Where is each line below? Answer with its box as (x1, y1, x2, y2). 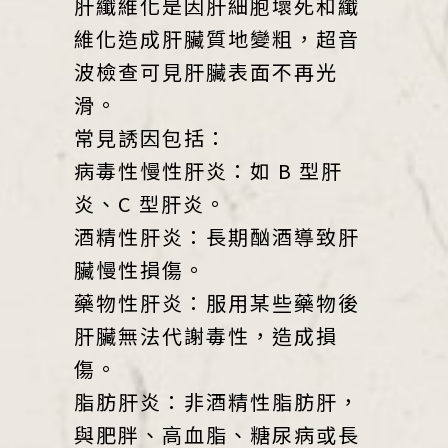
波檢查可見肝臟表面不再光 (74, 56, 338, 86)
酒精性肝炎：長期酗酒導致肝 (74, 221, 360, 251)
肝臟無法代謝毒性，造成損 (74, 320, 338, 350)
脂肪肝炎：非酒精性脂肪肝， (74, 386, 360, 416)
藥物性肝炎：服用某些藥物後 (74, 287, 360, 317)
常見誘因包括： (74, 122, 228, 152)
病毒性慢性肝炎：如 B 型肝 (74, 155, 343, 185)
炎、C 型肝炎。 (74, 188, 227, 218)
